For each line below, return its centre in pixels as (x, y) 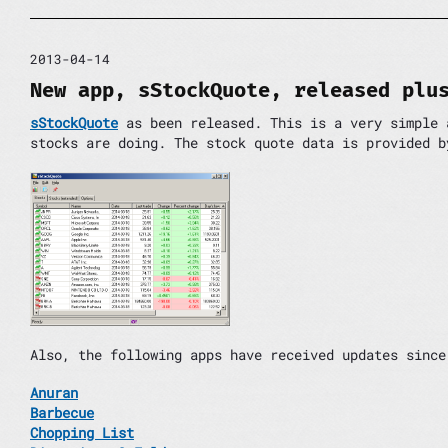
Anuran (54, 393)
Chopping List (82, 433)
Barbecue (62, 413)
